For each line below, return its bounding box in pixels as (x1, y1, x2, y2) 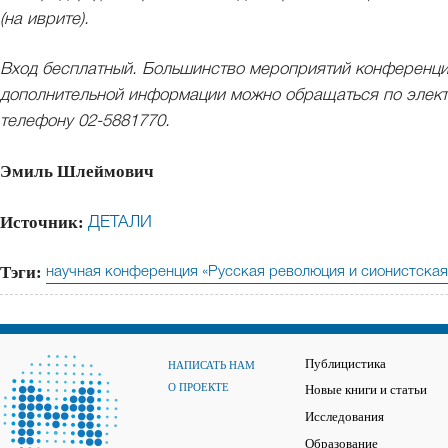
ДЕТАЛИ (88, 214, 152, 230)
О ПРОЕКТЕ (168, 380, 229, 393)
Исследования (305, 409, 384, 424)
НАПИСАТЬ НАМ (168, 358, 255, 371)
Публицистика (305, 356, 386, 371)
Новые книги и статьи (305, 383, 427, 398)
